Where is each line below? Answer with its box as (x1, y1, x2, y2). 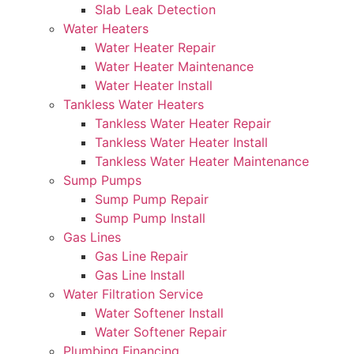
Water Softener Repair (95, 324, 227, 340)
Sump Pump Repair (95, 191, 209, 207)
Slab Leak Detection (95, 2, 216, 17)
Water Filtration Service (63, 286, 203, 302)
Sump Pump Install (95, 210, 205, 226)
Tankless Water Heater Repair (95, 115, 271, 131)
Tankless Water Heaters (63, 96, 204, 112)
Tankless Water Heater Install (95, 134, 268, 150)
